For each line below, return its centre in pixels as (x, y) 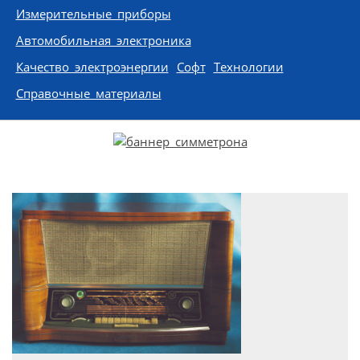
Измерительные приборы (93, 14)
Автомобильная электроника (103, 41)
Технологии (248, 67)
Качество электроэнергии (92, 67)
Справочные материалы (88, 94)
